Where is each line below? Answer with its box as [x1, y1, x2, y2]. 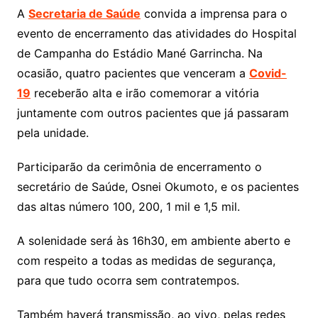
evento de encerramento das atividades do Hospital [16, 26, 297, 41]
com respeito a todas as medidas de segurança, [16, 253, 275, 268]
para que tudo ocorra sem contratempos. [16, 273, 239, 288]
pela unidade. [16, 126, 89, 141]
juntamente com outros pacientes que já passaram [16, 106, 289, 121]
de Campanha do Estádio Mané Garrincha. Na [16, 46, 263, 61]
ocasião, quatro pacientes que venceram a [16, 66, 249, 81]
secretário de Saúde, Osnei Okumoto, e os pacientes [16, 180, 299, 194]
